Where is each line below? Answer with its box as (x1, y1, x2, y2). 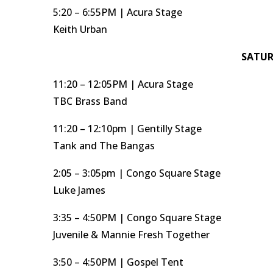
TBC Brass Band (53, 94, 127, 108)
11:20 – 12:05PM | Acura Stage (53, 77, 193, 91)
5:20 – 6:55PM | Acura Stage (53, 5, 182, 19)
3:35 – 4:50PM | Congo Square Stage (53, 211, 221, 224)
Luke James (53, 183, 105, 197)
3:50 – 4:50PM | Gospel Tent (53, 255, 183, 269)
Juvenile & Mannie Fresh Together (53, 228, 210, 241)
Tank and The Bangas (53, 139, 155, 152)
